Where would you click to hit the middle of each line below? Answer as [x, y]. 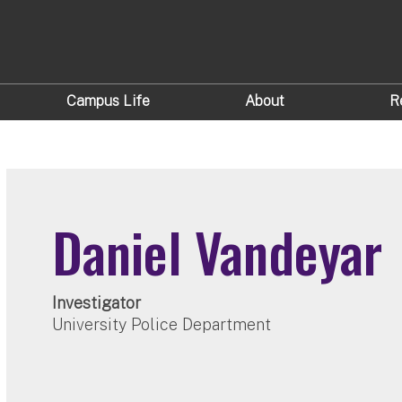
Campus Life [108, 101]
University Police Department [162, 324]
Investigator [97, 303]
